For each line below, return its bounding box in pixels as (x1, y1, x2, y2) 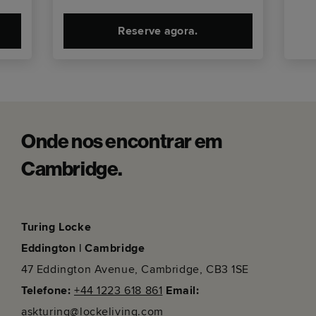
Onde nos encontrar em (21, 133, 222, 153)
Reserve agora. (118, 24, 198, 38)
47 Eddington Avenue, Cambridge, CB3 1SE (21, 262, 250, 276)
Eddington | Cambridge (21, 241, 145, 255)
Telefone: (21, 284, 71, 298)
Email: (166, 284, 200, 298)
